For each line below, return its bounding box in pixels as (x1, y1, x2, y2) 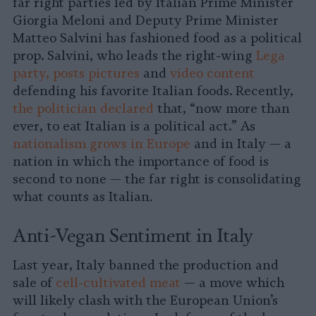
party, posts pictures (13, 66, 140, 82)
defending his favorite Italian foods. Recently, (13, 83, 293, 99)
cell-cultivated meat (56, 275, 181, 291)
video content (170, 66, 255, 82)
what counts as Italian (13, 189, 150, 205)
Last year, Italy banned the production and (13, 257, 279, 274)
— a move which (181, 275, 284, 291)
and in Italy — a (190, 136, 291, 152)
